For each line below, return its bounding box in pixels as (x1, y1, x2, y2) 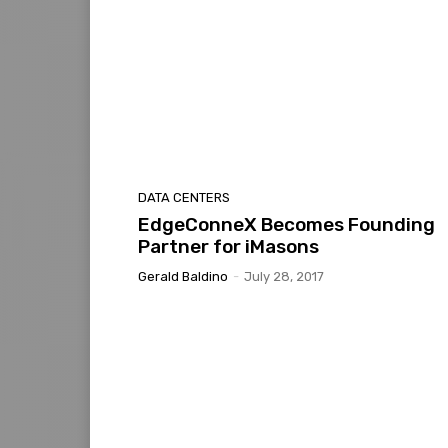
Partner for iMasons (138, 234, 319, 258)
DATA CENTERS (138, 189, 230, 205)
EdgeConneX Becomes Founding (138, 212, 435, 236)
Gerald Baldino (138, 268, 228, 284)
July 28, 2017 (244, 268, 324, 284)
